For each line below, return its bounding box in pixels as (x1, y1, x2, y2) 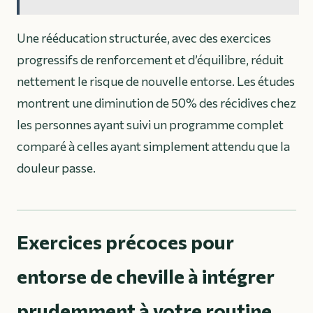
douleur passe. (17, 159, 96, 175)
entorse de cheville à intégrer (17, 263, 275, 288)
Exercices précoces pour (17, 229, 234, 254)
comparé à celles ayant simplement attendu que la (17, 138, 290, 154)
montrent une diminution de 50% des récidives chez (17, 94, 296, 110)
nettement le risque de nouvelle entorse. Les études (17, 73, 295, 89)
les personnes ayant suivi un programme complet (17, 116, 284, 132)
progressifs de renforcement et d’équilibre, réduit (17, 51, 284, 67)
